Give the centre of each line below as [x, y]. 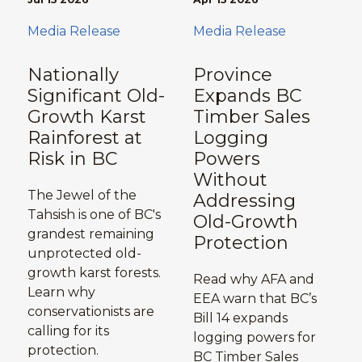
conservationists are [90, 312]
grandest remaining [90, 234]
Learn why [61, 293]
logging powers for [254, 338]
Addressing [244, 201]
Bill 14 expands [240, 318]
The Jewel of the [82, 196]
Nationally [73, 75]
